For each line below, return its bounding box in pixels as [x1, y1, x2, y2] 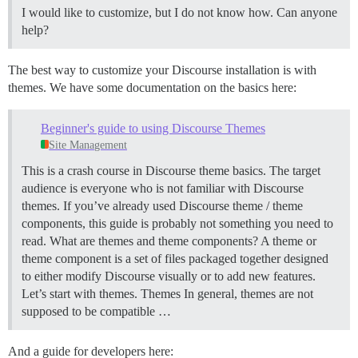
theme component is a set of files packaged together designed [22, 251, 328, 265]
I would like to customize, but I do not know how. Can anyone [22, 6, 337, 19]
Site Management [49, 138, 128, 151]
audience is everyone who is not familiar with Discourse [22, 181, 304, 195]
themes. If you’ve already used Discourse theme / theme [22, 198, 303, 213]
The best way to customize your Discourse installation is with [8, 63, 316, 77]
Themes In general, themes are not [141, 286, 313, 300]
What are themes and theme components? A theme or [50, 233, 316, 248]
